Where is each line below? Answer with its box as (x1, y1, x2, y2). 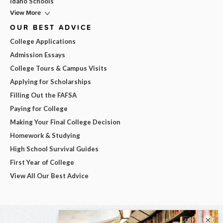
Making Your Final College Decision (10, 118, 120, 126)
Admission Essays (10, 51, 65, 59)
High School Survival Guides (10, 145, 99, 153)
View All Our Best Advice (10, 172, 89, 180)
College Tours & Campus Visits (10, 64, 107, 73)
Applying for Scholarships (10, 78, 91, 86)
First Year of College (10, 158, 74, 167)
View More (10, 8, 41, 18)
